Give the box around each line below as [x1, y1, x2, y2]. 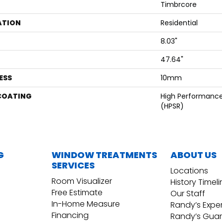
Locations [170, 165, 208, 177]
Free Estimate [52, 187, 103, 199]
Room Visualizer [52, 175, 112, 187]
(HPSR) [161, 101, 184, 111]
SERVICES [52, 159, 95, 172]
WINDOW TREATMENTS [52, 149, 157, 162]
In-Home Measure [52, 198, 120, 210]
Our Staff [170, 188, 205, 200]
